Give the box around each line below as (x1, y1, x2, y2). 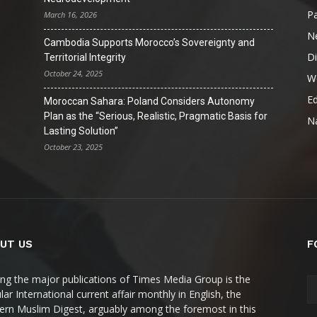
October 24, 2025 (44, 68, 103, 79)
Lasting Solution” (44, 125, 118, 137)
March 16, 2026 (44, 9, 97, 20)
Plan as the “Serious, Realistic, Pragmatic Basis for (44, 110, 267, 122)
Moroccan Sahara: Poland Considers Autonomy (44, 96, 255, 107)
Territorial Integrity (44, 52, 126, 63)
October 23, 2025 (44, 142, 103, 152)
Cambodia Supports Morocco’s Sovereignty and (44, 37, 255, 48)
